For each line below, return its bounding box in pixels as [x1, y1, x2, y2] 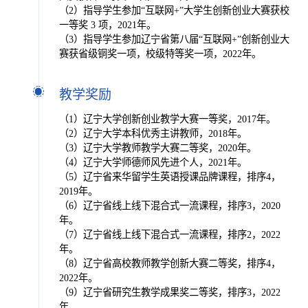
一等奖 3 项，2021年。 [58, 19, 156, 30]
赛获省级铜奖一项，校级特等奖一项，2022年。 [58, 47, 261, 59]
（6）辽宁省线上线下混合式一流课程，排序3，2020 [58, 200, 280, 212]
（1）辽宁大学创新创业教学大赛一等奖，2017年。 [58, 113, 276, 125]
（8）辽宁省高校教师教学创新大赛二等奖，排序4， [58, 258, 280, 269]
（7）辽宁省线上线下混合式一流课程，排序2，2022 [58, 229, 280, 241]
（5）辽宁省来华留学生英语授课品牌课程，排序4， [58, 171, 280, 183]
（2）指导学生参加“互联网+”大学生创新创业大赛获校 [58, 4, 289, 16]
